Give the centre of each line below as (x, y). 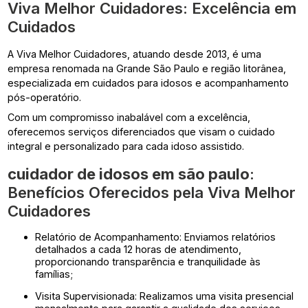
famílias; (54, 274)
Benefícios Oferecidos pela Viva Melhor (152, 192)
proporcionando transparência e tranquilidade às (148, 261)
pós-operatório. (45, 97)
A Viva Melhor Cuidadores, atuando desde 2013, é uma (135, 54)
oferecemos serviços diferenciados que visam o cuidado (142, 131)
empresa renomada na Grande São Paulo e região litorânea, (147, 68)
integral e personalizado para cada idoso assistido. (126, 146)
